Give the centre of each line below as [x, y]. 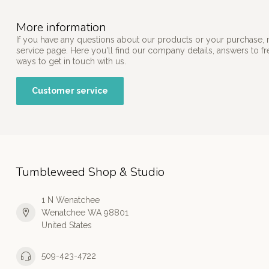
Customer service [70, 90]
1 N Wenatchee [71, 200]
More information [61, 27]
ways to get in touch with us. [71, 61]
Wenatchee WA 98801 [85, 212]
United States [67, 225]
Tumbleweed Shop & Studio [90, 172]
